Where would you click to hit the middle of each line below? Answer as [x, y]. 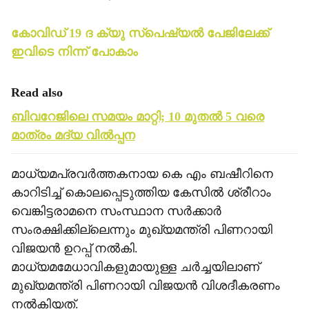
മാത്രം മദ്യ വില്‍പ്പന [73, 135]
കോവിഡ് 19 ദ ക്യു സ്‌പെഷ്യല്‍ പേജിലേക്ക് [140, 33]
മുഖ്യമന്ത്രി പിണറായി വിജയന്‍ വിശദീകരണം [146, 286]
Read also [37, 92]
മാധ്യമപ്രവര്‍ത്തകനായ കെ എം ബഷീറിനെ [142, 174]
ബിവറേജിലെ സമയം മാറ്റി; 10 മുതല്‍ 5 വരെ [138, 117]
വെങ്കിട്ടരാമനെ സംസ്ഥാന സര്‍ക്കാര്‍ [116, 211]
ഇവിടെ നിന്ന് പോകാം [74, 52]
